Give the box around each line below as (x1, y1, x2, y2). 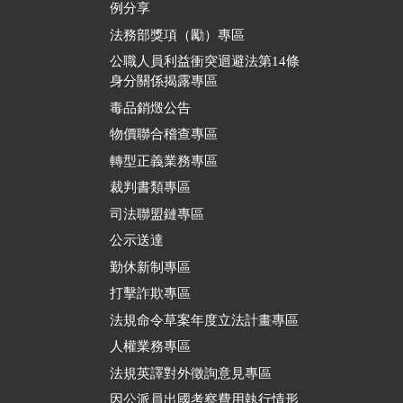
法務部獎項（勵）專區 (110, 27, 245, 42)
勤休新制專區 (110, 259, 191, 274)
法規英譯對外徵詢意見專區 (110, 365, 272, 381)
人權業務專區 (110, 339, 191, 354)
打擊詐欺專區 (110, 286, 191, 301)
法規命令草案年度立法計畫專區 (110, 312, 299, 327)
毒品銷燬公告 (110, 100, 191, 115)
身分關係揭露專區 (110, 74, 218, 89)
